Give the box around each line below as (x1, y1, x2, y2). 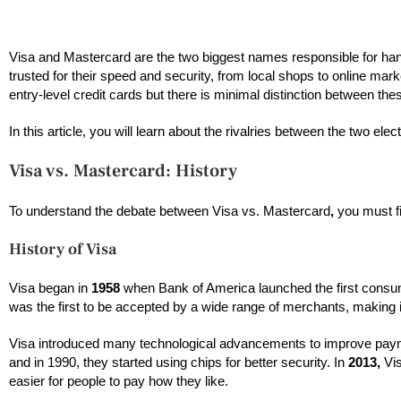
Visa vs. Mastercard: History (9, 159, 237, 183)
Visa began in (9, 280, 91, 296)
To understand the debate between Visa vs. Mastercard (9, 203, 330, 219)
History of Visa (9, 239, 141, 260)
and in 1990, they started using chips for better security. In (9, 354, 345, 371)
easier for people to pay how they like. (9, 373, 232, 389)
